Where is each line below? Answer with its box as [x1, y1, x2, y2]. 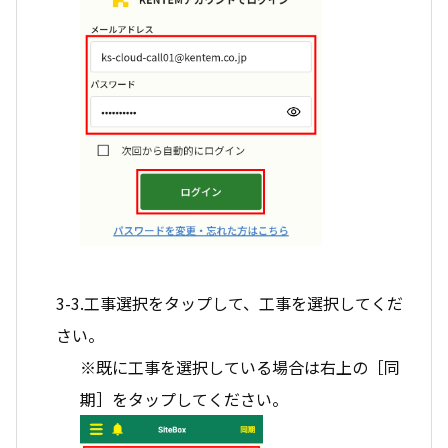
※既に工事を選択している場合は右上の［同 [80, 354, 400, 379]
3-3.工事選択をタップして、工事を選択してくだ [56, 290, 403, 315]
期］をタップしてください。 [80, 386, 288, 411]
